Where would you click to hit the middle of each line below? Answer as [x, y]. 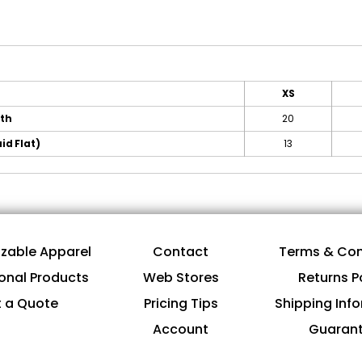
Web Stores [181, 278]
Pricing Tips [181, 303]
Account [181, 329]
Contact [181, 252]
